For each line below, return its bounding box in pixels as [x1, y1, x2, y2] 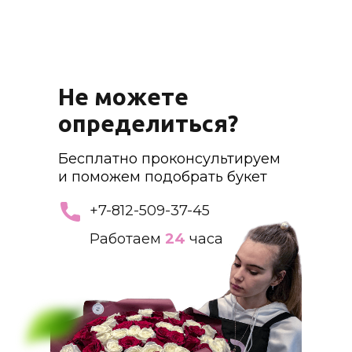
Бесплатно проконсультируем [58, 150, 280, 167]
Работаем [90, 230, 165, 247]
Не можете [58, 83, 189, 110]
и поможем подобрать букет [58, 168, 267, 185]
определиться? [58, 110, 238, 137]
